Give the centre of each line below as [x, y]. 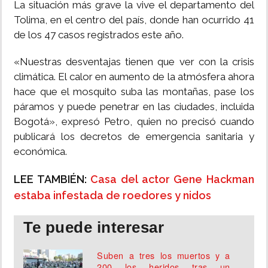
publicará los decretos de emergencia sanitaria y [134, 137]
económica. [40, 152]
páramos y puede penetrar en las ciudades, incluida [134, 107]
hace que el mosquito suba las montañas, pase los [134, 92]
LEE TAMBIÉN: [52, 179]
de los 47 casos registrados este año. [99, 35]
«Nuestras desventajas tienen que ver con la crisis [134, 62]
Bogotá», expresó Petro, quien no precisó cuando [134, 122]
